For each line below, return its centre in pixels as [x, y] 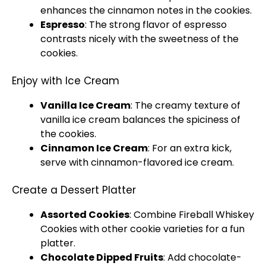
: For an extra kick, [190, 148]
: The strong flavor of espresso [156, 25]
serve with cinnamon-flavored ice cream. [137, 162]
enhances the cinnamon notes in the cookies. [146, 10]
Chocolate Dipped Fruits [102, 257]
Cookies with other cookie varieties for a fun [142, 229]
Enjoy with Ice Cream [66, 81]
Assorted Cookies [85, 215]
